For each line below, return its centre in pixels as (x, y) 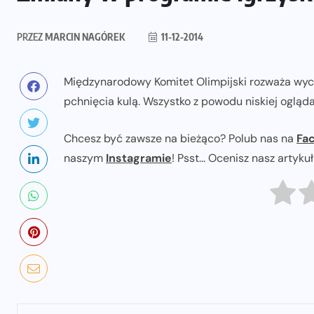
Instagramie (139, 158)
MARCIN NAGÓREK (84, 37)
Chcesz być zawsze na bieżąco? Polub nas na (180, 139)
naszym (85, 158)
